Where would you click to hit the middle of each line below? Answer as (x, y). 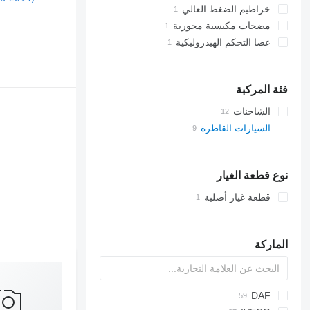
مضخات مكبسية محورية (222, 26)
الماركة (272, 245)
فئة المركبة (262, 90)
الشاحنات (252, 111)
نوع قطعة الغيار (253, 175)
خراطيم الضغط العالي (227, 9)
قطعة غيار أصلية (238, 197)
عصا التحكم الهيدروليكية (224, 42)
